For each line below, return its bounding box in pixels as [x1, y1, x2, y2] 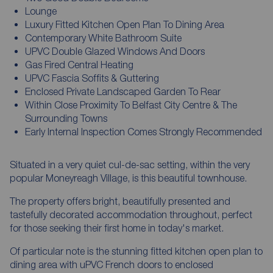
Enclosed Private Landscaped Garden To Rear [24, 85, 221, 97]
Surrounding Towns [24, 112, 107, 124]
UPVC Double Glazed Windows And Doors [24, 45, 205, 57]
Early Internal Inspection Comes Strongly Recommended [24, 126, 262, 137]
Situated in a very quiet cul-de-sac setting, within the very [10, 158, 250, 170]
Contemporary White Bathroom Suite [24, 32, 182, 43]
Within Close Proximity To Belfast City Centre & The [24, 99, 237, 110]
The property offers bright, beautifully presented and [10, 195, 230, 207]
